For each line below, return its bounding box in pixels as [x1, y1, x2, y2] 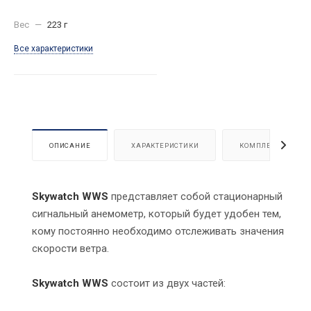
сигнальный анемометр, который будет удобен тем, [32, 208, 281, 221]
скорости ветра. [32, 242, 112, 255]
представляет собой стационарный [108, 190, 283, 203]
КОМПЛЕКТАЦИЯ [239, 142, 302, 150]
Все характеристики [14, 44, 93, 54]
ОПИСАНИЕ [49, 142, 91, 150]
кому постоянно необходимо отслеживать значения [32, 225, 284, 238]
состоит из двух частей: [111, 277, 226, 290]
